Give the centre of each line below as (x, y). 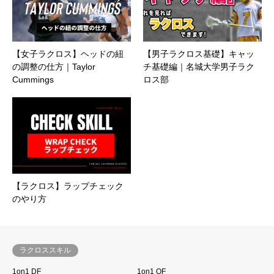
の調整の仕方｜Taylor (54, 67)
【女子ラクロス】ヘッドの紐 (68, 54)
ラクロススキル (45, 250)
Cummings (33, 80)
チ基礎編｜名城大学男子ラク (199, 67)
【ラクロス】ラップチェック (68, 186)
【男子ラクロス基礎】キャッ (199, 54)
